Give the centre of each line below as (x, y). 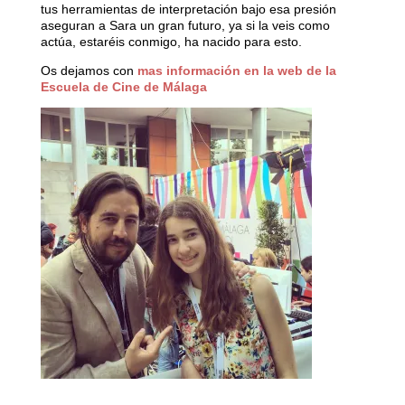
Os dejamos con (89, 70)
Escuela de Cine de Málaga (123, 86)
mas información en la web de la (236, 70)
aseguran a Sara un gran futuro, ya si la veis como (185, 25)
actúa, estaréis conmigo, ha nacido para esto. (171, 41)
